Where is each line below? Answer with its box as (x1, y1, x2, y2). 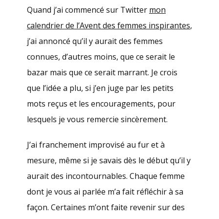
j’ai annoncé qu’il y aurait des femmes (27, 36, 163, 47)
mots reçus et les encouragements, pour (27, 98, 175, 109)
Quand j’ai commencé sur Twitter (27, 4, 149, 16)
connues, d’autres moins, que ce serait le (27, 51, 175, 63)
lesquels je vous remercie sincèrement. (27, 114, 168, 125)
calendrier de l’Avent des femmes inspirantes (27, 20, 190, 31)
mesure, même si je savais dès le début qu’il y (27, 155, 191, 166)
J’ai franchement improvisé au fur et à (27, 139, 165, 151)
